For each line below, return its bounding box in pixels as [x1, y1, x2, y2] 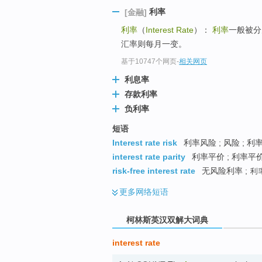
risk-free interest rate [112, 166, 195, 176]
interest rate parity [112, 152, 185, 162]
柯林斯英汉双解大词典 [124, 215, 211, 225]
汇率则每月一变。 [121, 39, 187, 49]
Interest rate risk [112, 138, 177, 148]
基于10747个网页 [121, 57, 177, 66]
